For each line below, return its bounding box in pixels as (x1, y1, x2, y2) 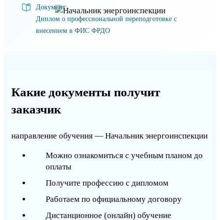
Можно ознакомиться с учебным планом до (46, 151, 203, 161)
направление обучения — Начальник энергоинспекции (11, 131, 208, 141)
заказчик (11, 103, 61, 116)
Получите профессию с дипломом (46, 178, 168, 188)
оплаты (46, 162, 71, 172)
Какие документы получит (11, 85, 160, 99)
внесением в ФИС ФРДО (36, 27, 110, 35)
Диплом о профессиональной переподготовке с (36, 15, 177, 23)
